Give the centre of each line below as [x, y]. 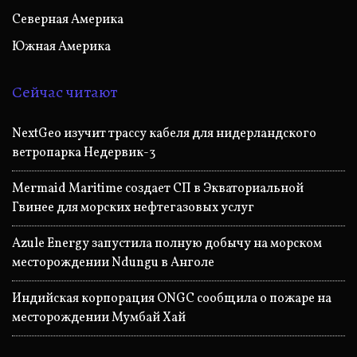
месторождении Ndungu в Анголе [113, 263]
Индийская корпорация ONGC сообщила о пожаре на [172, 298]
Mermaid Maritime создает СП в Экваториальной [158, 188]
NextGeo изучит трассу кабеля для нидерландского [164, 133]
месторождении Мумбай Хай [99, 318]
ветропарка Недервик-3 [84, 153]
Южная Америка [61, 47]
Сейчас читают [65, 92]
